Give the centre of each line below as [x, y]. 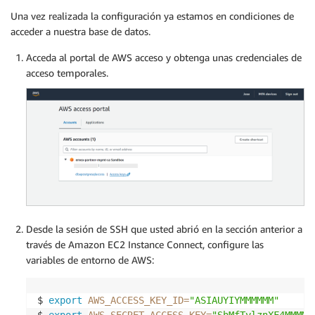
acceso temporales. [67, 73]
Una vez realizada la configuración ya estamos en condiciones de [152, 16]
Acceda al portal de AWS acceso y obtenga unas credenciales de [164, 58]
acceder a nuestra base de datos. [81, 32]
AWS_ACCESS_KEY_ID [136, 300]
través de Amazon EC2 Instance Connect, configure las [145, 244]
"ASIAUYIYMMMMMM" [234, 300]
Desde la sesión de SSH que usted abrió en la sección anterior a [164, 229]
